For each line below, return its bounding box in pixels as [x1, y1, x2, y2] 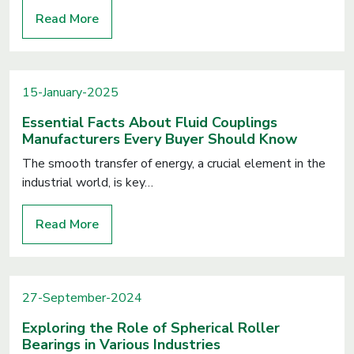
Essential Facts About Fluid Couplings [22, 113, 277, 132]
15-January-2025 [22, 84, 119, 101]
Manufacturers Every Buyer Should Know [22, 130, 297, 149]
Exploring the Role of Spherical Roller [22, 318, 280, 337]
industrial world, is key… [22, 174, 153, 191]
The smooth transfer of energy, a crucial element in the [22, 155, 326, 172]
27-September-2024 [22, 289, 142, 307]
